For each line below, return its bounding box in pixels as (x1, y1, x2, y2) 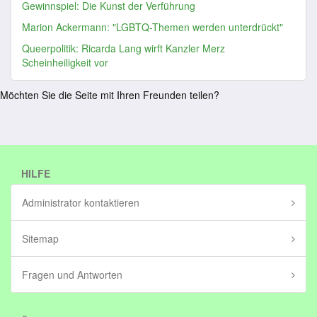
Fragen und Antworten (22, 267, 122, 282)
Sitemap (22, 231, 59, 246)
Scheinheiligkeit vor (22, 55, 108, 69)
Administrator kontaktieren (22, 195, 139, 209)
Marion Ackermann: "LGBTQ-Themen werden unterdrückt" (22, 20, 283, 34)
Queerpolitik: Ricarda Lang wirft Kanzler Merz (22, 41, 225, 55)
